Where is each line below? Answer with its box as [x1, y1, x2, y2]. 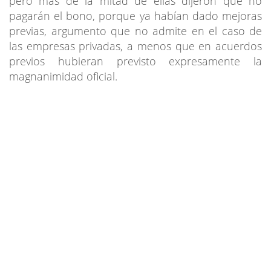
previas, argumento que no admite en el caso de [9, 23, 262, 38]
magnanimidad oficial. [9, 68, 117, 83]
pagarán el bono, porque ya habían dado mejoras [9, 8, 262, 23]
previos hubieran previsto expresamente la [9, 53, 262, 68]
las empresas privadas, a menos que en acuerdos [9, 38, 262, 53]
